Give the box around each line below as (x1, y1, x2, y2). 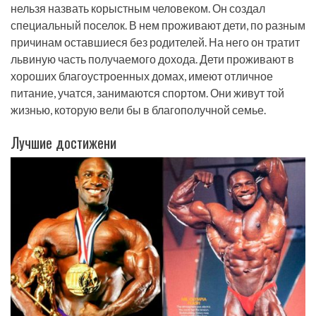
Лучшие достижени (11, 131, 116, 153)
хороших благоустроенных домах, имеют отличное (11, 69, 273, 83)
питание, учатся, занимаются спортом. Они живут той (11, 86, 284, 100)
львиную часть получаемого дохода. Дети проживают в (11, 52, 294, 66)
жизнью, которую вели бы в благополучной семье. (11, 103, 266, 117)
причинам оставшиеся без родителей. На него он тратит (11, 35, 300, 49)
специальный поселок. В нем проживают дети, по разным (11, 18, 305, 32)
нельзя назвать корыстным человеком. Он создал (11, 1, 265, 16)
